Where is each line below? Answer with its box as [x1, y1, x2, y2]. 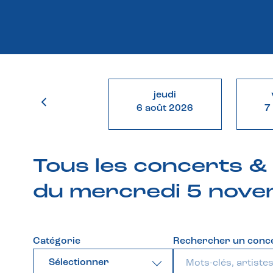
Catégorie [33, 236, 80, 247]
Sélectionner [49, 258, 109, 268]
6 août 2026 [136, 104, 194, 114]
